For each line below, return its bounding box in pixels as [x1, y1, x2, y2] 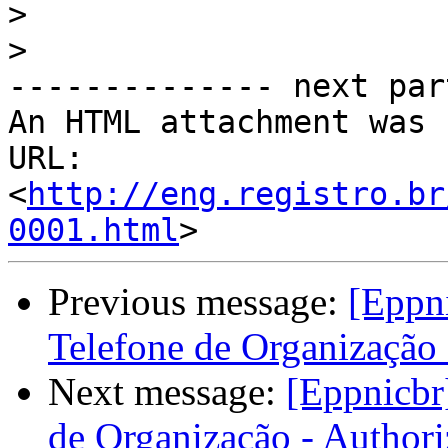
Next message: [48, 370, 286, 414]
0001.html [8, 212, 179, 249]
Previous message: [48, 280, 348, 324]
